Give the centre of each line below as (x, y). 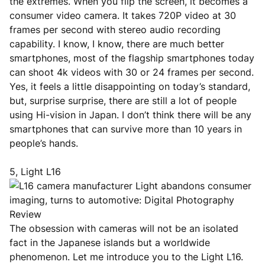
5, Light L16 (35, 172)
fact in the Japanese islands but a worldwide (110, 243)
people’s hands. (44, 143)
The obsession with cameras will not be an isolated (124, 228)
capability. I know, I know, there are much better (117, 44)
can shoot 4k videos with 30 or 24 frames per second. (132, 72)
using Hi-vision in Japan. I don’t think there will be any (130, 115)
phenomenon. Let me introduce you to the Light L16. (126, 257)
